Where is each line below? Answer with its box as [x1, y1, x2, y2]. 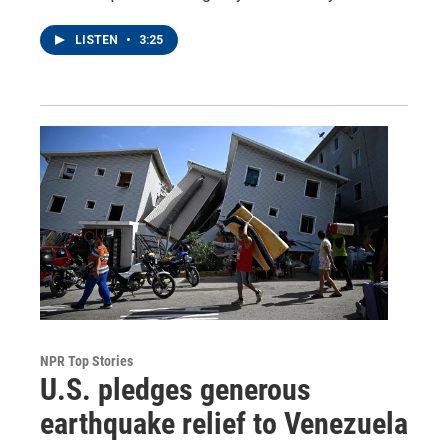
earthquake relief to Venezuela [40, 405, 408, 441]
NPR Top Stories [40, 352, 133, 369]
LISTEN [75, 32, 121, 47]
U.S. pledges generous [40, 371, 311, 407]
